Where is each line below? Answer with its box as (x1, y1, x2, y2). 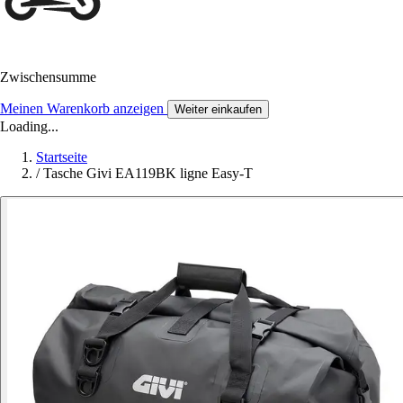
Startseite (36, 149, 87, 166)
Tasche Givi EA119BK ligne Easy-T (43, 166, 253, 182)
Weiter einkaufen (175, 103, 262, 117)
